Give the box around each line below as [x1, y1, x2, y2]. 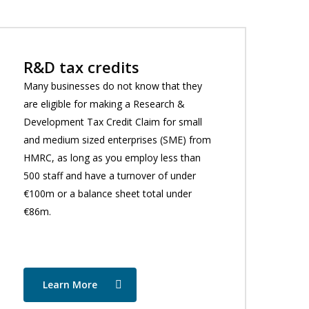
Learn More [43, 278, 98, 292]
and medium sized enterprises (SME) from [23, 133, 212, 147]
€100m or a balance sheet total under [23, 187, 192, 201]
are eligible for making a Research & [23, 97, 186, 111]
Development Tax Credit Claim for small [23, 115, 203, 129]
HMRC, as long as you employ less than [23, 151, 201, 165]
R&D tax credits [23, 57, 140, 78]
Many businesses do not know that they [23, 79, 203, 93]
